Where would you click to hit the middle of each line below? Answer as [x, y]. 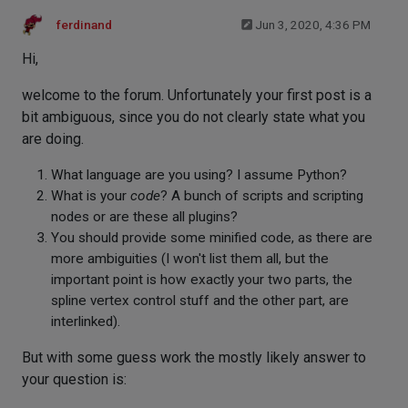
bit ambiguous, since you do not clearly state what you [194, 117]
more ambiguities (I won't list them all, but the [190, 259]
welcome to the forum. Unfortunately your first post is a [197, 95]
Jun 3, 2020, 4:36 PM [313, 25]
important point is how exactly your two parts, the [202, 280]
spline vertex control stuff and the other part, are [200, 301]
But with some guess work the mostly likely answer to [194, 357]
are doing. [53, 139]
